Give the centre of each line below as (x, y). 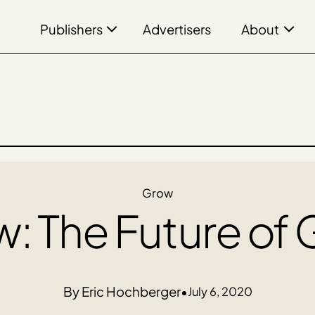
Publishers (71, 30)
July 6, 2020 (220, 291)
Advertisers (177, 30)
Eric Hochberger (131, 292)
